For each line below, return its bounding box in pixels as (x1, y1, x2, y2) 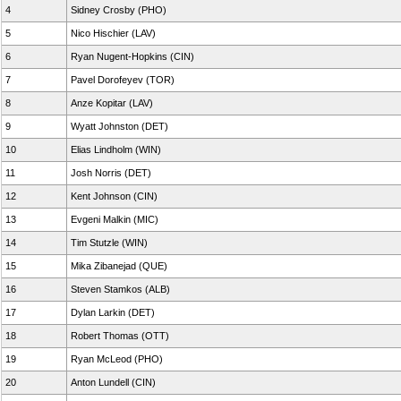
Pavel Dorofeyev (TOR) (71, 74, 175, 85)
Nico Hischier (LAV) (71, 28, 156, 38)
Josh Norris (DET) (71, 167, 151, 178)
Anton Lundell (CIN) (71, 377, 156, 388)
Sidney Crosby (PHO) (71, 4, 166, 15)
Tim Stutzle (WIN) (71, 237, 148, 248)
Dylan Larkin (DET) (71, 307, 155, 318)
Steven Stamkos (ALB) (71, 284, 170, 294)
